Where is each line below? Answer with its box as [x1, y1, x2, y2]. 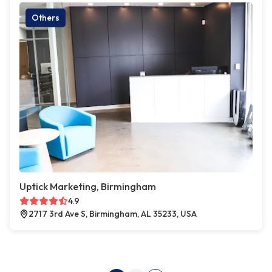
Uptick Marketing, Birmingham [19, 180, 156, 192]
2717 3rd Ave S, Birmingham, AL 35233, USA [29, 208, 197, 219]
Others [32, 12, 59, 23]
